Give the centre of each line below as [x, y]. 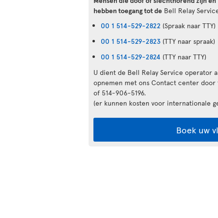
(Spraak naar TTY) [188, 25]
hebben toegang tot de [128, 10]
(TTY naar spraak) [188, 41]
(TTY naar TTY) [183, 56]
